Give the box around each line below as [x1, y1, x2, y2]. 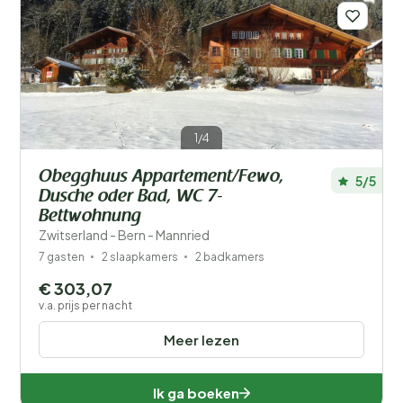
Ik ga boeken [153, 384, 239, 401]
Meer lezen [164, 331, 239, 348]
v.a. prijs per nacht [39, 299, 132, 312]
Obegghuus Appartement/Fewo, [39, 168, 284, 186]
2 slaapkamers [102, 250, 178, 264]
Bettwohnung [39, 208, 141, 226]
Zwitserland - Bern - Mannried [39, 227, 210, 243]
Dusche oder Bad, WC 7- [39, 188, 222, 206]
